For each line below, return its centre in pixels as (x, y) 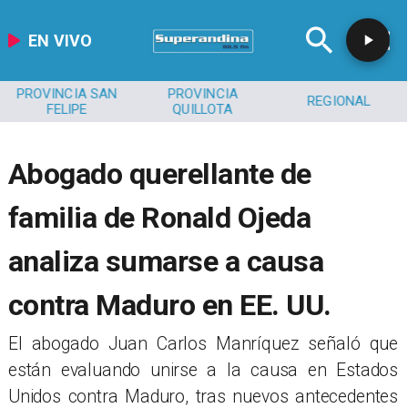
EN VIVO (61, 40)
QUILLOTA (203, 109)
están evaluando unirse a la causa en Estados (203, 371)
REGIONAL (339, 102)
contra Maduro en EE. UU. (169, 306)
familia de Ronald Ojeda (159, 218)
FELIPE (66, 109)
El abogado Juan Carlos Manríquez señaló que (203, 344)
